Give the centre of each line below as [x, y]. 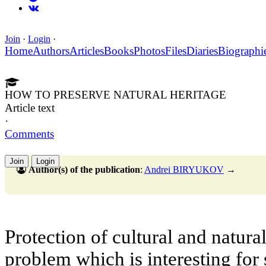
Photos [149, 51]
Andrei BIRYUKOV [184, 170]
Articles [87, 51]
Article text [30, 108]
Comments [29, 134]
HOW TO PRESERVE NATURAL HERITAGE [115, 95]
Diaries [202, 51]
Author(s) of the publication [84, 170]
